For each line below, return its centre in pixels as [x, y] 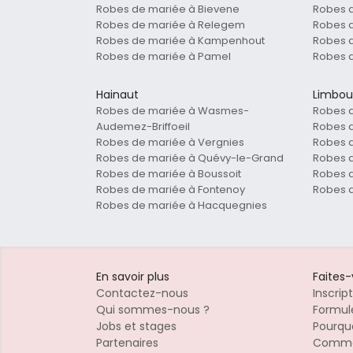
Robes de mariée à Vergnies [170, 143]
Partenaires [127, 343]
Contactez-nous [142, 294]
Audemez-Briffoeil [143, 127]
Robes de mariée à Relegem [171, 25]
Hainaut [117, 95]
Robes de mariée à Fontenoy [171, 190]
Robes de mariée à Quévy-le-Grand [190, 158]
